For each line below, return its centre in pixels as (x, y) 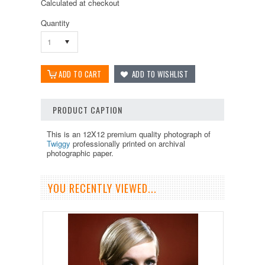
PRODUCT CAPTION (88, 110)
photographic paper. (80, 153)
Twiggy (60, 144)
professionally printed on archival (129, 144)
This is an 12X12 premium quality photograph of (129, 134)
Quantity (55, 23)
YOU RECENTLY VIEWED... (102, 188)
